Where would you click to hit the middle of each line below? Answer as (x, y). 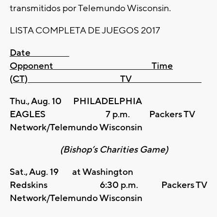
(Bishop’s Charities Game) (89, 150)
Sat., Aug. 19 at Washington (71, 172)
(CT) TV (106, 79)
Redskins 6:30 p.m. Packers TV (108, 185)
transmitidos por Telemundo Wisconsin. (90, 8)
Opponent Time (91, 66)
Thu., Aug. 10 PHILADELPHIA (76, 101)
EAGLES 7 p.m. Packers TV (102, 115)
